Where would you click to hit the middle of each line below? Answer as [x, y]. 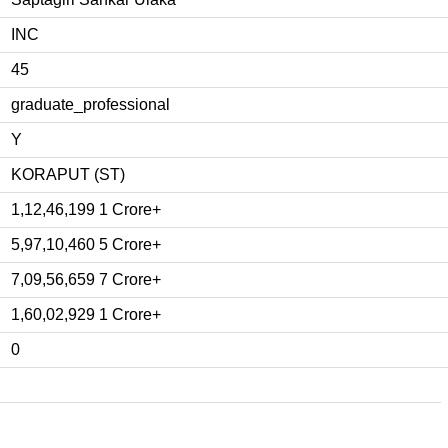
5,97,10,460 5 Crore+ [86, 244]
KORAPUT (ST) [68, 174]
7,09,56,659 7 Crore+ [86, 279]
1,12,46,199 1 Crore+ [86, 209]
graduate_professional [90, 104]
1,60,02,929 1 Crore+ [86, 314]
